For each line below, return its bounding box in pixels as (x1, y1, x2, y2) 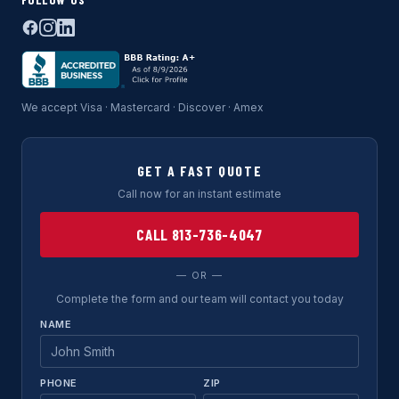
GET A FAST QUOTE (136, 162, 263, 179)
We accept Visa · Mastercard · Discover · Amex (21, 101, 264, 114)
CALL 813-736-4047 (136, 225, 263, 243)
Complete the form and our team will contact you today (55, 292, 344, 305)
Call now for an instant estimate (118, 187, 281, 200)
